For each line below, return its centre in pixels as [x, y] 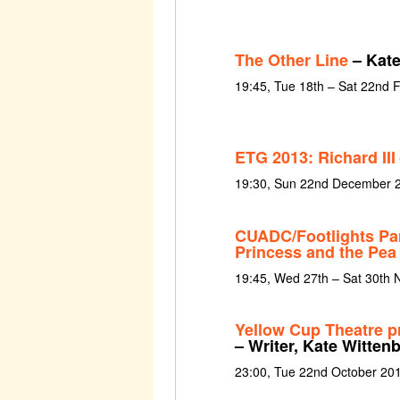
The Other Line [291, 59]
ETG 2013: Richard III [315, 158]
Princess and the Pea [315, 251]
